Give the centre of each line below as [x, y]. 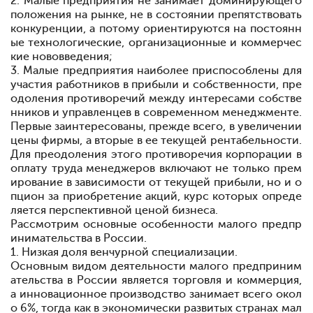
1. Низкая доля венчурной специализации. [124, 252]
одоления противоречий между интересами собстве [156, 99]
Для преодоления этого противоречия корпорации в [156, 154]
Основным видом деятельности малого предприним [156, 266]
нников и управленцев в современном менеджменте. [156, 112]
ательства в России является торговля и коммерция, [156, 280]
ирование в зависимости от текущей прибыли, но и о [156, 182]
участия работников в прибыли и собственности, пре [156, 85]
